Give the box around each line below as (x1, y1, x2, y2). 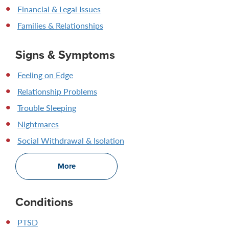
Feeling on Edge (17, 68, 73, 81)
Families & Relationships (17, 19, 103, 31)
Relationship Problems (17, 85, 97, 97)
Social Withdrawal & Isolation (17, 134, 124, 146)
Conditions (15, 193, 73, 210)
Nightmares (17, 118, 59, 130)
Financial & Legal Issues (17, 3, 101, 15)
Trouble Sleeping (17, 101, 76, 113)
